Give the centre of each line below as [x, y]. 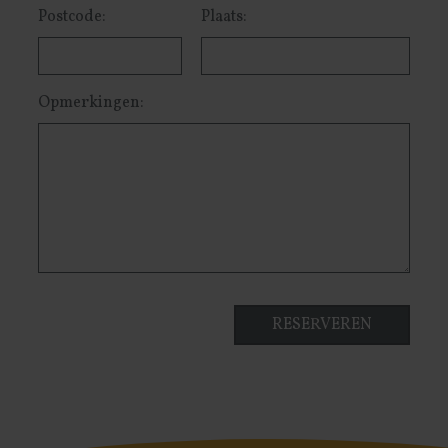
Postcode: [71, 17]
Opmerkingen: [90, 103]
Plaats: [223, 17]
